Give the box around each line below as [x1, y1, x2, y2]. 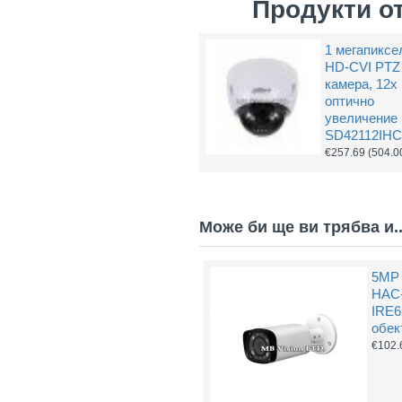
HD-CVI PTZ [325, 58, 400, 74]
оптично [325, 92, 374, 109]
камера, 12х [325, 75, 398, 92]
